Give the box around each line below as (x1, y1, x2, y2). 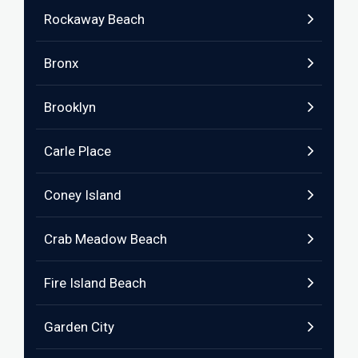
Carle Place (44, 143, 111, 159)
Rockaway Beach (44, 11, 145, 27)
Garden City (44, 319, 114, 335)
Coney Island (44, 187, 121, 203)
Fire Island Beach (44, 275, 146, 291)
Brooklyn (44, 99, 96, 115)
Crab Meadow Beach (44, 231, 167, 247)
